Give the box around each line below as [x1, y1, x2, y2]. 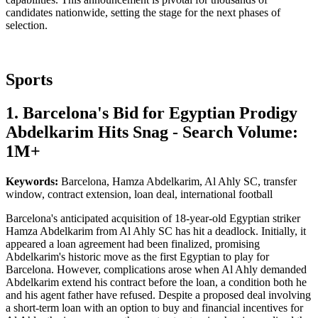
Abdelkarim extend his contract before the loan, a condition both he [6, 275, 307, 288]
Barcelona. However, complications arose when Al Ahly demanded [6, 263, 307, 275]
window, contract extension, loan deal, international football [6, 187, 273, 200]
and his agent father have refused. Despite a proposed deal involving [6, 288, 311, 301]
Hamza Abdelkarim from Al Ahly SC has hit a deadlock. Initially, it [6, 224, 306, 237]
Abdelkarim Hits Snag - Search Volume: [6, 122, 298, 141]
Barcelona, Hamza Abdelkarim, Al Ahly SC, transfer [61, 175, 297, 187]
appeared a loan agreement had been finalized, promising [6, 237, 260, 250]
